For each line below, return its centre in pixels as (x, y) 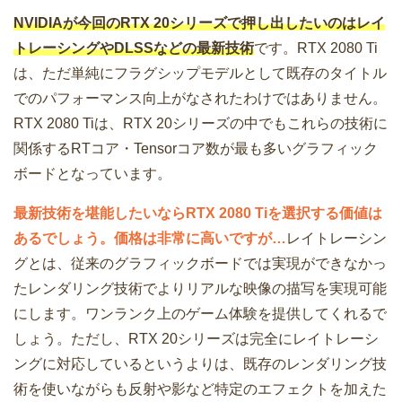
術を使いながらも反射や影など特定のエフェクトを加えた (200, 389)
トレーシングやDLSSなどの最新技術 (134, 48)
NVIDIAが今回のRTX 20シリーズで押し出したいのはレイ (199, 23)
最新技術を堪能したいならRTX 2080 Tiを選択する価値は (198, 214)
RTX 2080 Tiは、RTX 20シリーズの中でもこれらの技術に (201, 124)
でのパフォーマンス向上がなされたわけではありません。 (200, 99)
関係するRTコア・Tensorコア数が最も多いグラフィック (196, 149)
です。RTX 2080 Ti (316, 48)
